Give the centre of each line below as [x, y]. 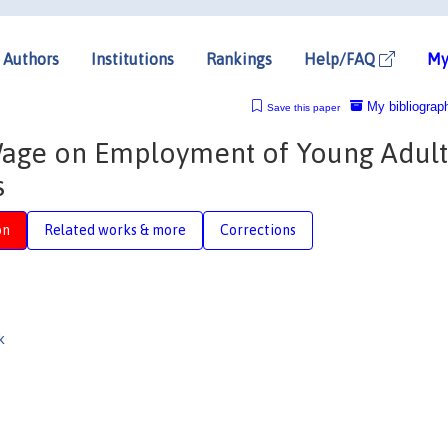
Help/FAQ [341, 58]
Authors [31, 58]
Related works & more [115, 229]
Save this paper [303, 107]
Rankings [239, 58]
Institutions [132, 58]
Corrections [258, 229]
